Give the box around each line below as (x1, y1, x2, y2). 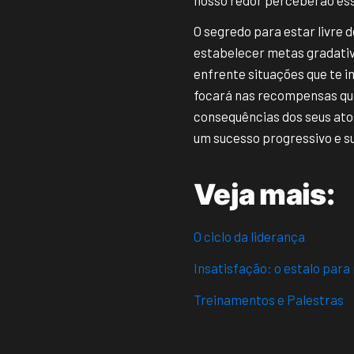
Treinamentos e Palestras (194, 291, 344, 307)
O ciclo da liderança (194, 228, 305, 245)
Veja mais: (194, 177, 334, 213)
